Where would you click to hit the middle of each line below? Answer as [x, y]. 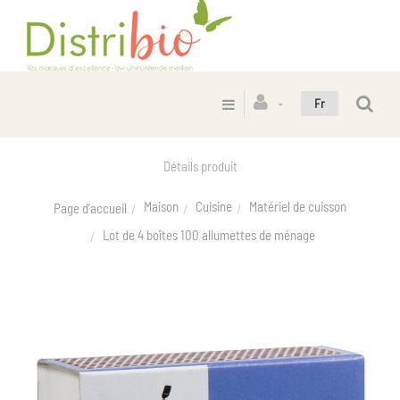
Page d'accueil [90, 208]
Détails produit [200, 167]
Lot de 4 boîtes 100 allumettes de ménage [208, 234]
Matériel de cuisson [298, 207]
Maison [161, 207]
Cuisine [214, 207]
